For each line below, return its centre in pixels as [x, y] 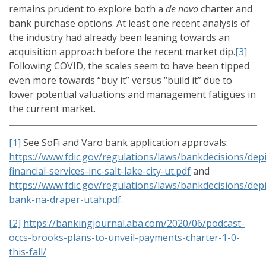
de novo [183, 9]
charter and [227, 9]
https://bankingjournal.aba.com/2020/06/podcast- [134, 224]
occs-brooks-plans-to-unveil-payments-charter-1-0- [124, 238]
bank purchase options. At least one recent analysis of [129, 23]
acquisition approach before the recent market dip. [122, 52]
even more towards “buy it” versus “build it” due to [121, 80]
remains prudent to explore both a [87, 9]
